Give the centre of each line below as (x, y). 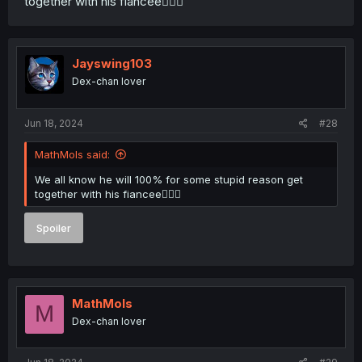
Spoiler (54, 228)
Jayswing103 (112, 64)
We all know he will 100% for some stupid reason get (169, 179)
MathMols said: (72, 154)
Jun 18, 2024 (54, 123)
